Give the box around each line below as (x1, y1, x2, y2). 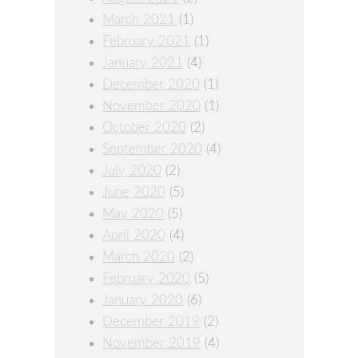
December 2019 (102, 315, 200, 329)
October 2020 (102, 121, 186, 135)
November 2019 (102, 336, 201, 351)
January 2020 (102, 293, 183, 308)
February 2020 (102, 272, 190, 286)
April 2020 (102, 229, 165, 243)
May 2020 (102, 207, 164, 221)
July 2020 (102, 164, 161, 178)
